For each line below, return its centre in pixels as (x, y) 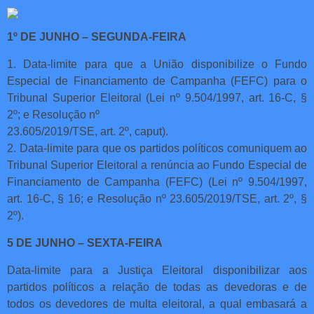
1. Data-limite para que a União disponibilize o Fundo (157, 64)
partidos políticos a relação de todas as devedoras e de (157, 287)
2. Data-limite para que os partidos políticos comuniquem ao (157, 148)
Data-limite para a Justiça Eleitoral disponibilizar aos (157, 270)
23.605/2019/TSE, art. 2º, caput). (88, 131)
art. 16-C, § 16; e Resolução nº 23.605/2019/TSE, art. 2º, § (157, 198)
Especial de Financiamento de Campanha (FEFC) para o (157, 81)
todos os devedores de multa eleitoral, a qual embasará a (157, 303)
